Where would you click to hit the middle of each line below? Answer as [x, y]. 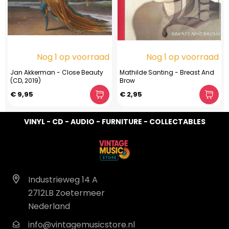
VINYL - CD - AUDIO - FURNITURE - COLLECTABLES [114, 122]
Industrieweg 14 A [63, 179]
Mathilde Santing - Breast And [167, 72]
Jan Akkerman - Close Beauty [57, 72]
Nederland [49, 206]
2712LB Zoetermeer [66, 193]
